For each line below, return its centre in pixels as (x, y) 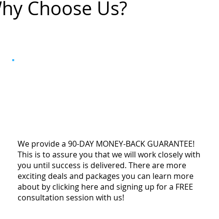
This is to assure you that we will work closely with (109, 154)
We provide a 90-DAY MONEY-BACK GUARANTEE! (106, 143)
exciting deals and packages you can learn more (106, 176)
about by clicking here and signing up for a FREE (106, 186)
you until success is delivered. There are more (102, 165)
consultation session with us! (71, 197)
